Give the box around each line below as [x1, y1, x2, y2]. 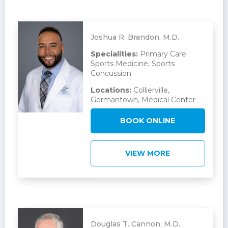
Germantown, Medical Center [90, 95, 195, 105]
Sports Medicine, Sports [90, 59, 175, 69]
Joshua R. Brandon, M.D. [90, 33, 179, 42]
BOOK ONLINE [120, 116, 176, 126]
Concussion [90, 69, 131, 78]
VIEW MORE [125, 149, 170, 158]
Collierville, [131, 85, 169, 95]
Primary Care [137, 49, 186, 59]
